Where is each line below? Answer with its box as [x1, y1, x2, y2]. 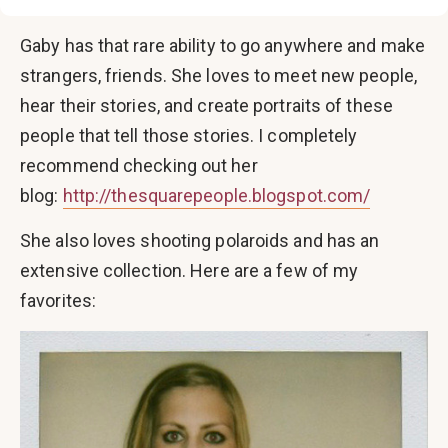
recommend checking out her [20, 155, 258, 177]
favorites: [20, 290, 96, 312]
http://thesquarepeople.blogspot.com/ [62, 185, 371, 207]
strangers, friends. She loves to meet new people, [20, 65, 417, 87]
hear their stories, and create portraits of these [20, 95, 393, 117]
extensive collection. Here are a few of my [20, 260, 359, 282]
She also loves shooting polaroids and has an [20, 230, 380, 252]
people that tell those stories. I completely [20, 125, 358, 147]
